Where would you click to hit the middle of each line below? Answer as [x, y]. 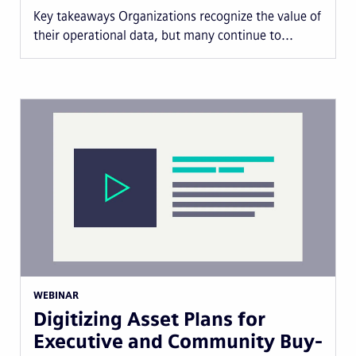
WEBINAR [56, 295]
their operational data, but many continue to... [163, 35]
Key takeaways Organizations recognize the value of [177, 16]
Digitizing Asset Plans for [149, 319]
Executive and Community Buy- [178, 341]
